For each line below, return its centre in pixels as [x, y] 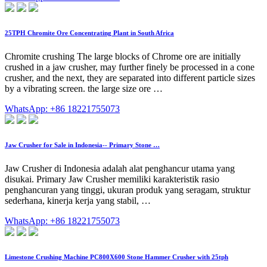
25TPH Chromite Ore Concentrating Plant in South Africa [89, 33]
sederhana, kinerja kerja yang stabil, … [78, 201]
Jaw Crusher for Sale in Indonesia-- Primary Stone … [82, 145]
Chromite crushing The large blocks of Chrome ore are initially [123, 57]
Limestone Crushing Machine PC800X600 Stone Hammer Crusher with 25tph [117, 257]
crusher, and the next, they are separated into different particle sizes [130, 78]
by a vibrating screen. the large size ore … [84, 89]
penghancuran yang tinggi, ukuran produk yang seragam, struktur [128, 190]
